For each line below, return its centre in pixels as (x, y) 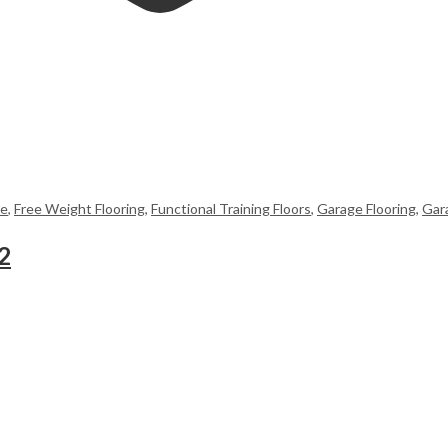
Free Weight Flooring (79, 208)
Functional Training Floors (231, 208)
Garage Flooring (366, 208)
